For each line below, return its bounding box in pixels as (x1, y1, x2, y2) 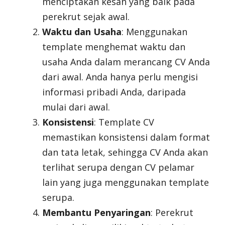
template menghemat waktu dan (42, 41, 185, 53)
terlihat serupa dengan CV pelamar (42, 161, 194, 174)
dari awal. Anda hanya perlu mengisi (42, 71, 198, 83)
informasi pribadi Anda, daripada (42, 86, 186, 98)
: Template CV (94, 116, 154, 129)
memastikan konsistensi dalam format (42, 131, 210, 144)
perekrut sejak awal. (42, 11, 130, 23)
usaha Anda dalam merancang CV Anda (42, 56, 210, 68)
